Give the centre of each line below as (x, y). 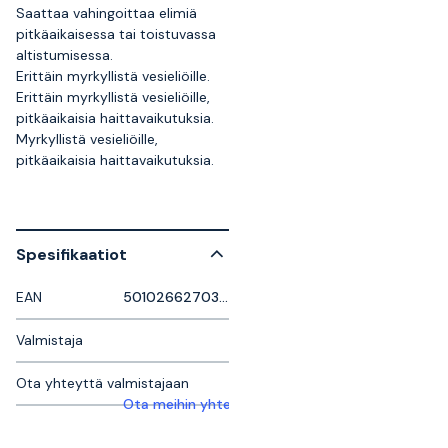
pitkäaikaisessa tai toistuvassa (116, 34)
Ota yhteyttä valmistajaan (102, 383)
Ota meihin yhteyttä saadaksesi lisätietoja (265, 404)
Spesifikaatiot (71, 254)
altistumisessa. (64, 55)
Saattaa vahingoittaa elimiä (106, 13)
